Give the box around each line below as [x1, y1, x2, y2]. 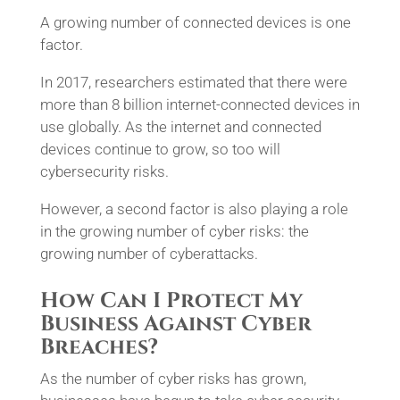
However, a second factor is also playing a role [39, 200, 348, 218]
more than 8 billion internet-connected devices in [39, 96, 360, 113]
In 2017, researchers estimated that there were [39, 73, 347, 91]
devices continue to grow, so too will [39, 140, 280, 158]
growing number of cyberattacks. [39, 245, 258, 262]
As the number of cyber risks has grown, [39, 370, 306, 387]
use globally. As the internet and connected [39, 118, 321, 136]
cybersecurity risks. [39, 162, 169, 180]
